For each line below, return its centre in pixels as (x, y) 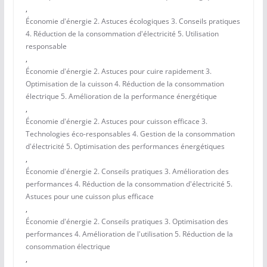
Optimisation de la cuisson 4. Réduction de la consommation (125, 84)
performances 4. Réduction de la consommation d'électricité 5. (129, 184)
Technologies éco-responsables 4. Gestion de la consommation (130, 134)
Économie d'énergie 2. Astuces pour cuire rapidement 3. (118, 72)
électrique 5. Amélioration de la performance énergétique (121, 97)
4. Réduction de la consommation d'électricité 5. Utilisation (122, 34)
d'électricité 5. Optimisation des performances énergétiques (125, 147)
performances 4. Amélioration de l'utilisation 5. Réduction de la (129, 234)
